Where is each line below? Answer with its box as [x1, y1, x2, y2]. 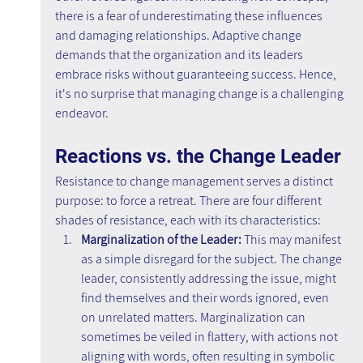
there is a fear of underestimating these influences [54, 7, 325, 25]
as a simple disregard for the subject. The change [80, 250, 344, 268]
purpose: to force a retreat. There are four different [54, 192, 324, 210]
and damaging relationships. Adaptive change [54, 27, 304, 45]
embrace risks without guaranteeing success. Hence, [54, 66, 339, 83]
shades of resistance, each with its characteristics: [54, 211, 321, 229]
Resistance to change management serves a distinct [54, 173, 335, 190]
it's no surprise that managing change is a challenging [54, 85, 346, 103]
